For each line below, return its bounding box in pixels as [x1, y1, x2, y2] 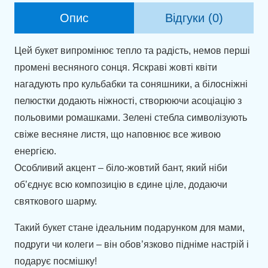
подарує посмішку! [14, 256, 97, 267]
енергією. [14, 146, 56, 157]
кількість [14, 39, 51, 50]
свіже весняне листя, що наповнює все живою [14, 129, 221, 140]
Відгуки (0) [165, 11, 223, 25]
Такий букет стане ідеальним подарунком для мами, [14, 223, 245, 233]
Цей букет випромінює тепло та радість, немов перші [14, 45, 250, 56]
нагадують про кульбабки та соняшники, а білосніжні [14, 79, 248, 90]
